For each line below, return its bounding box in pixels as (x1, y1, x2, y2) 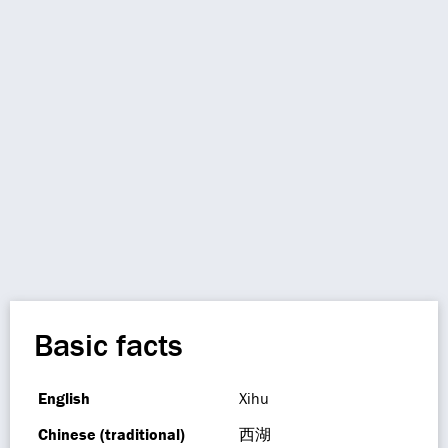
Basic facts (34, 325, 183, 364)
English (38, 388, 90, 408)
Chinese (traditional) (38, 424, 185, 444)
